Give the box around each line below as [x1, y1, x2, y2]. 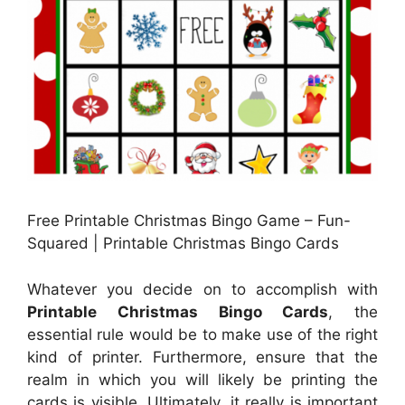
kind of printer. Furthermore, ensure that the [27, 347, 378, 366]
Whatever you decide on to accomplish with [27, 279, 378, 298]
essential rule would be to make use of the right [27, 325, 378, 344]
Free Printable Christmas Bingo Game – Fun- [27, 212, 351, 231]
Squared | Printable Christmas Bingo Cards [27, 234, 339, 253]
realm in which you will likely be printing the [27, 370, 378, 389]
